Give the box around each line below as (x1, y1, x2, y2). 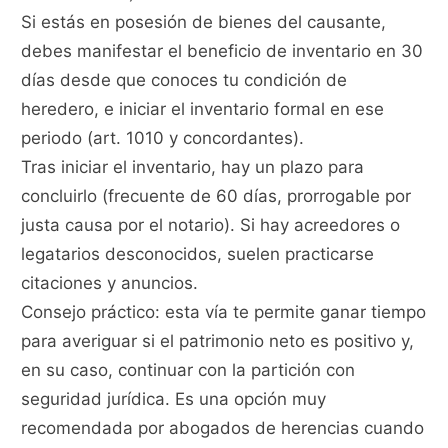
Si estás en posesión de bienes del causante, (21, 12, 387, 33)
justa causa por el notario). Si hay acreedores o (21, 215, 401, 236)
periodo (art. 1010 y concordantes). (21, 128, 305, 149)
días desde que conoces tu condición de (21, 70, 348, 91)
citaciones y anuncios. (21, 273, 199, 294)
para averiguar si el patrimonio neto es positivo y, (21, 331, 415, 352)
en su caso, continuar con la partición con (21, 360, 356, 381)
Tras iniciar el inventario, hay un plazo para (21, 157, 365, 178)
